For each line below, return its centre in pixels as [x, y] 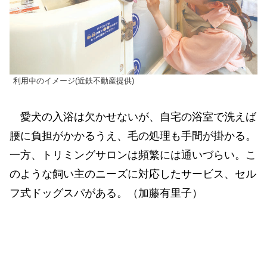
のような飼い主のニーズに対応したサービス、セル [133, 174]
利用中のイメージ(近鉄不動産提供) [74, 81]
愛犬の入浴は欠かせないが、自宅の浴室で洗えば [133, 117]
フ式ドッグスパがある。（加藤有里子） [106, 193]
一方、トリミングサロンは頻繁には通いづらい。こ [133, 155]
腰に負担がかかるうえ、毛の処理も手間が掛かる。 [133, 136]
